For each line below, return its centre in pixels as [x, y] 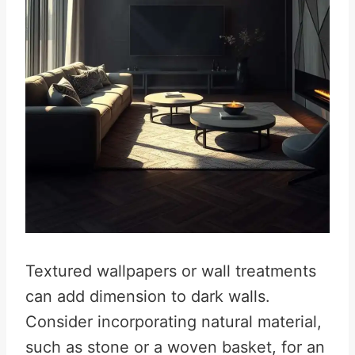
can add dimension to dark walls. [148, 296]
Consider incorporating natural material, [174, 322]
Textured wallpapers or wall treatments [171, 271]
